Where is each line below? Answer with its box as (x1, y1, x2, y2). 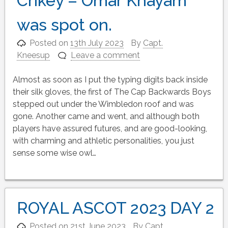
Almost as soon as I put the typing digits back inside (12, 75, 208, 85)
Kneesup (16, 50, 50, 61)
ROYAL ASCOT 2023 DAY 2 (16, 198, 214, 218)
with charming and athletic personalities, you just (12, 136, 194, 146)
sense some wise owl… (12, 148, 96, 158)
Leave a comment (71, 50, 140, 61)
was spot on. (16, 15, 112, 35)
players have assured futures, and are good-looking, (12, 124, 207, 134)
